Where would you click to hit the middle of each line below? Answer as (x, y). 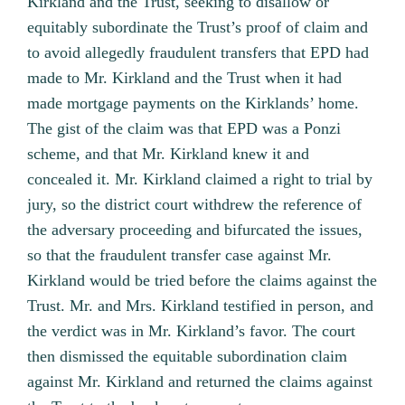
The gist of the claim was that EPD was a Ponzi (184, 129)
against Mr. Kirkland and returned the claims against (200, 382)
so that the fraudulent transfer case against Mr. (180, 255)
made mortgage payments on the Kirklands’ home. (193, 104)
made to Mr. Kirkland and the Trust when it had (185, 78)
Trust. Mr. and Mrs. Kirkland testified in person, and (201, 306)
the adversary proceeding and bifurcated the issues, (195, 230)
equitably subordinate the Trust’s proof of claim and (198, 28)
